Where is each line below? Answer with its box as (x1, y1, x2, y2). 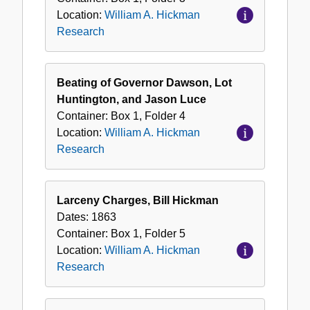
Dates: (57, 211, 91, 224)
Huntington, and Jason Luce (57, 93, 206, 106)
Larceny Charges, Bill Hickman (57, 194, 219, 207)
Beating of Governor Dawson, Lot (57, 77, 232, 89)
